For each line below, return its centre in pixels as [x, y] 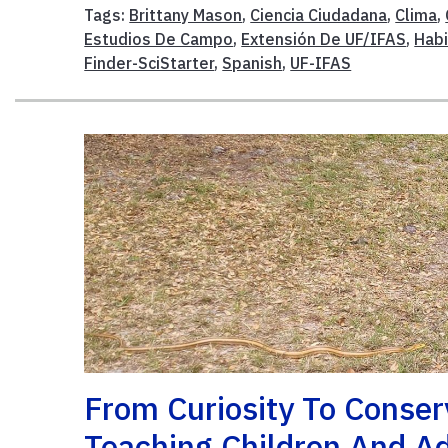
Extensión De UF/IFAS [324, 38]
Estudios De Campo [159, 38]
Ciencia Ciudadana [319, 14]
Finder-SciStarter [149, 62]
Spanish [252, 62]
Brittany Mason [186, 14]
